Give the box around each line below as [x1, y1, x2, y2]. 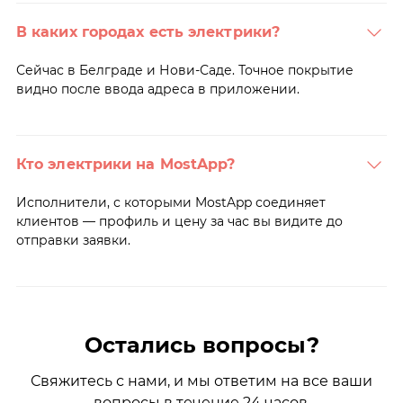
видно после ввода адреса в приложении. [15, 80, 300, 97]
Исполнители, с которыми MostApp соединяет [15, 193, 326, 210]
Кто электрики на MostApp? [15, 155, 236, 173]
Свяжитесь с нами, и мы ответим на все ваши [31, 372, 372, 390]
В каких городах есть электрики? [15, 22, 281, 40]
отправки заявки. [15, 231, 130, 248]
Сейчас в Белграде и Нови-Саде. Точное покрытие [15, 61, 354, 78]
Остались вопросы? [84, 331, 319, 358]
